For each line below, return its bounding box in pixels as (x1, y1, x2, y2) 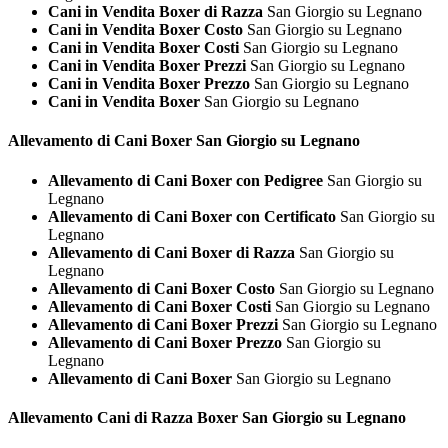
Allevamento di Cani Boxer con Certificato (48, 207, 336, 225)
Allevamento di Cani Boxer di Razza (48, 243, 295, 261)
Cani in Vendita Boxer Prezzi (48, 56, 246, 74)
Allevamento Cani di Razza (8, 408, 193, 426)
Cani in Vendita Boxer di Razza (48, 2, 263, 20)
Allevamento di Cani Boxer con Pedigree (48, 171, 323, 189)
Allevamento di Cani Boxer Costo (48, 279, 275, 297)
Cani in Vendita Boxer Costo (48, 20, 243, 38)
